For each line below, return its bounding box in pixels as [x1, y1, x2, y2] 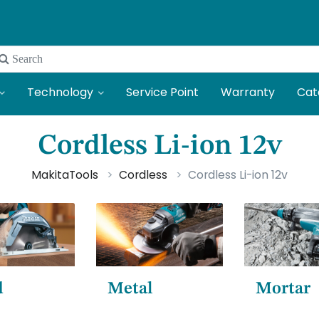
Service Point [126, 83, 199, 100]
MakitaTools [31, 166, 98, 183]
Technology [27, 83, 94, 100]
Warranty [220, 83, 275, 100]
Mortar [256, 281, 311, 298]
